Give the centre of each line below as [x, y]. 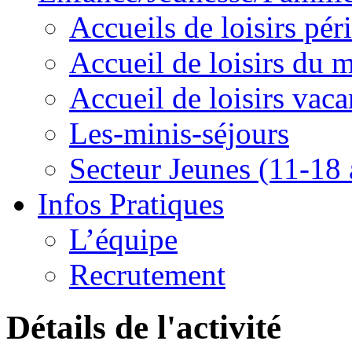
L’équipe [123, 239]
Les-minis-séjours [179, 133]
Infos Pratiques [131, 203]
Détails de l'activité [144, 327]
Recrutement [147, 274]
